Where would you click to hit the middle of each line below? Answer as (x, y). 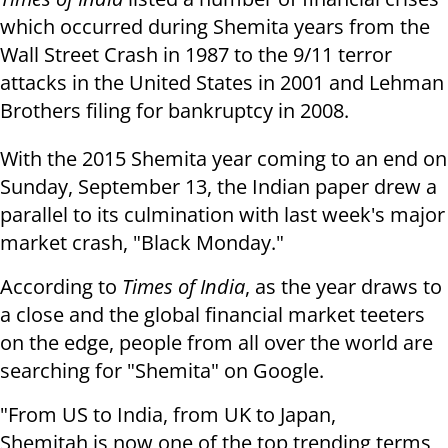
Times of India (183, 287)
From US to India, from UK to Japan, (172, 415)
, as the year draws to (343, 287)
